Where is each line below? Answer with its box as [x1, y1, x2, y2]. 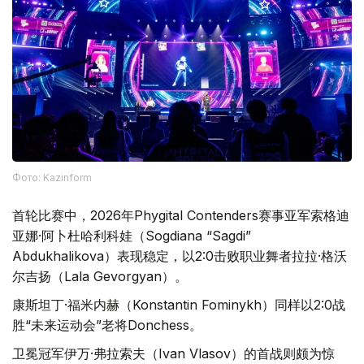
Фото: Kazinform [12, 171, 92, 184]
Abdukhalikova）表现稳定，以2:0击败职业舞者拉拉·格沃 [12, 248, 347, 265]
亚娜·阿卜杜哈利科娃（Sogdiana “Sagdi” [12, 227, 251, 245]
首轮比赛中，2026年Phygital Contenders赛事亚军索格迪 [12, 207, 349, 224]
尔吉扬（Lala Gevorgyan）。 [12, 268, 188, 285]
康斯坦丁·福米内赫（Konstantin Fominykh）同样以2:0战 [12, 297, 345, 314]
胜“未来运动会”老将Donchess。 [12, 317, 202, 334]
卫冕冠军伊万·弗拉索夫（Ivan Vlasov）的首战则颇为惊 [12, 345, 335, 362]
